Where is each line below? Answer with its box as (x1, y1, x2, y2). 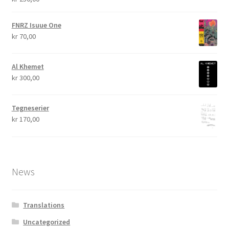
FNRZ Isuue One (11, 20, 61, 30)
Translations (23, 200, 65, 210)
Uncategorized (23, 217, 71, 227)
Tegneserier (11, 103, 49, 113)
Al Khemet (11, 61, 44, 71)
